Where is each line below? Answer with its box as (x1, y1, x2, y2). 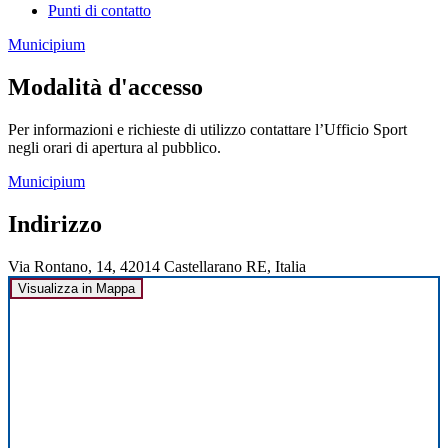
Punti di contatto (48, 2, 151, 20)
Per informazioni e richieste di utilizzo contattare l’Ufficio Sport (8, 120, 407, 138)
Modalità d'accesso (8, 74, 203, 101)
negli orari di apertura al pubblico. (8, 138, 221, 156)
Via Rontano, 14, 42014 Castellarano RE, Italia (8, 257, 306, 275)
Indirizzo (8, 210, 102, 237)
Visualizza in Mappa (18, 280, 135, 296)
